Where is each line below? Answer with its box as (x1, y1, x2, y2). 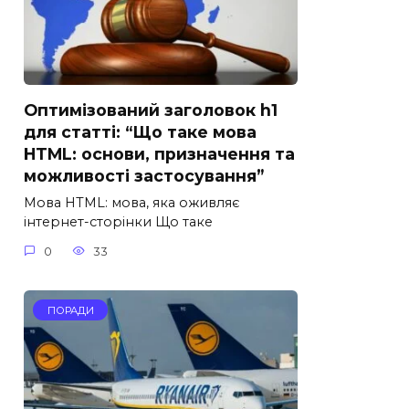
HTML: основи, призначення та (24, 143, 295, 163)
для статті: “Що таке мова (24, 121, 257, 142)
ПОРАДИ (47, 303, 94, 317)
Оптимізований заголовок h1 (24, 100, 278, 120)
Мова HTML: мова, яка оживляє (24, 194, 240, 212)
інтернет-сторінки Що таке (24, 214, 213, 231)
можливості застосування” (24, 165, 264, 185)
